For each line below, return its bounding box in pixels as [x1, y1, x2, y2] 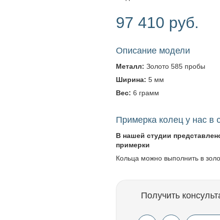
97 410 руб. [116, 14, 199, 31]
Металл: [116, 62, 144, 70]
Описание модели [116, 46, 190, 55]
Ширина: [116, 76, 146, 83]
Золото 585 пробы [144, 62, 205, 70]
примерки [116, 141, 150, 149]
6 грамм [131, 89, 159, 97]
